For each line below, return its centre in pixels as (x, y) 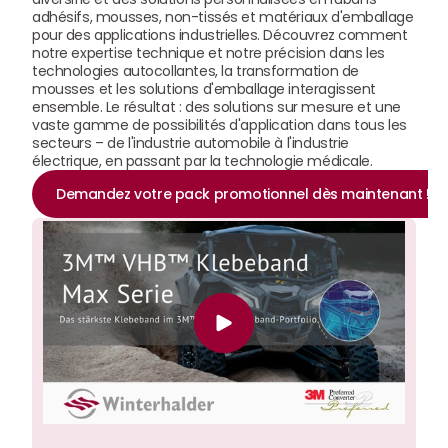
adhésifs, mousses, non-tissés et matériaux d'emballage (223, 17)
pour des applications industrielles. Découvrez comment (220, 35)
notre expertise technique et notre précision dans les (208, 53)
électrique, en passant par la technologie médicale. (202, 161)
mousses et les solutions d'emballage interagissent (204, 89)
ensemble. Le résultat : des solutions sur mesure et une (216, 107)
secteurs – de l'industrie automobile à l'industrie (190, 143)
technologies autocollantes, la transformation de (195, 71)
